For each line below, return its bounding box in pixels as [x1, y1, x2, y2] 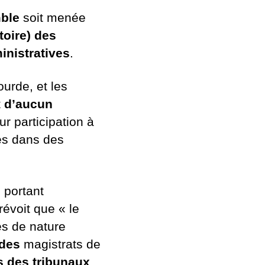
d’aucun [4, 97, 53, 111]
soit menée [20, 11, 86, 24]
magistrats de [24, 237, 101, 251]
